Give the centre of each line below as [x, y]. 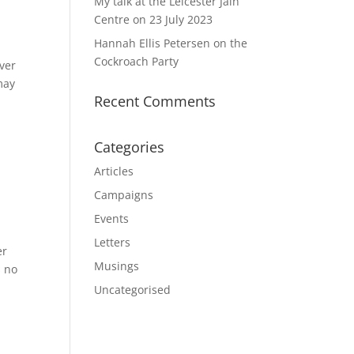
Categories [130, 147]
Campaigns [124, 195]
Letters [113, 242]
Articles [114, 171]
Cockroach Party [137, 61]
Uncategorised [133, 290]
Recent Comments [155, 101]
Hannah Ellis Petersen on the [171, 43]
